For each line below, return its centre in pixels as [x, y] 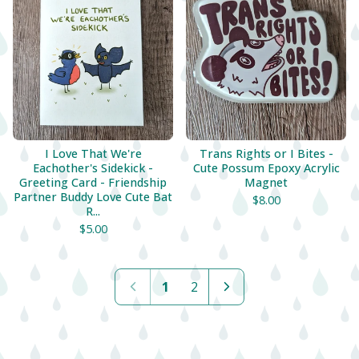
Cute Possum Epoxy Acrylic [266, 168]
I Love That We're [93, 153]
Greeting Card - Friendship [93, 182]
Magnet [266, 182]
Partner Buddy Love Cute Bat [93, 197]
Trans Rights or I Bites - [266, 153]
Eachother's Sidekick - [93, 168]
